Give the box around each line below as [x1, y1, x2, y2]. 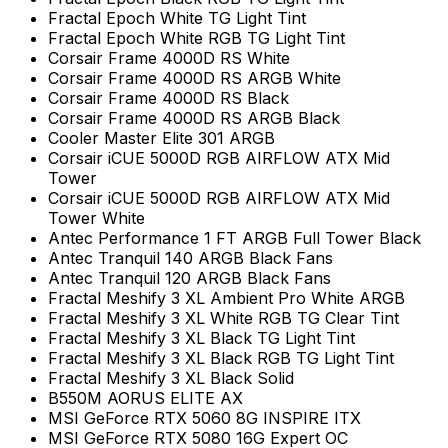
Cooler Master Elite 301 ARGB [48, 128, 275, 149]
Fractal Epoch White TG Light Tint [48, 8, 306, 29]
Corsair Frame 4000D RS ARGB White [48, 68, 341, 89]
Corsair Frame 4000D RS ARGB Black [48, 108, 340, 129]
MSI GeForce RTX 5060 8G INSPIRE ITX [48, 408, 361, 429]
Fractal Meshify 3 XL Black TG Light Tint [48, 328, 355, 349]
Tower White [48, 208, 145, 229]
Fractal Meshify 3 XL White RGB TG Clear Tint [48, 308, 399, 329]
